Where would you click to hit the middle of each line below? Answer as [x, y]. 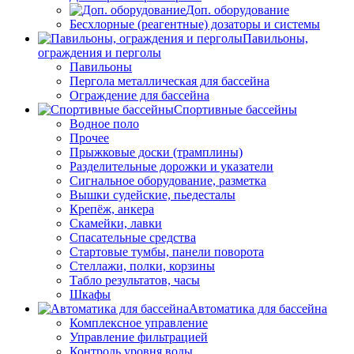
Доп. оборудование [237, 10]
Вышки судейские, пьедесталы [153, 195]
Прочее [89, 138]
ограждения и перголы [100, 53]
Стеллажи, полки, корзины [142, 266]
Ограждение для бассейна [139, 96]
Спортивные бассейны [235, 110]
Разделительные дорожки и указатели [171, 167]
